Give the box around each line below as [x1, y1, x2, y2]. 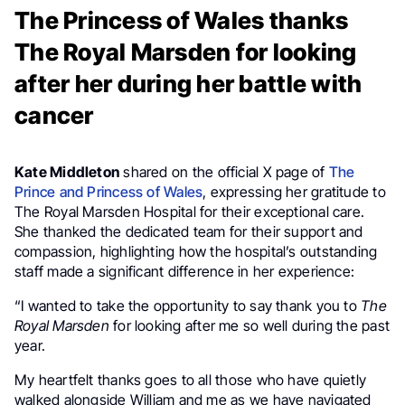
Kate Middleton [14, 163, 120, 181]
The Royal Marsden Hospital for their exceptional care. [14, 202, 365, 221]
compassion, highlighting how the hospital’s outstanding [14, 242, 378, 260]
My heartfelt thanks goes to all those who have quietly [14, 371, 367, 389]
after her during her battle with [14, 70, 363, 98]
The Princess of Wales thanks [14, 6, 349, 34]
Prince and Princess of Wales [14, 183, 203, 201]
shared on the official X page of [119, 163, 329, 181]
